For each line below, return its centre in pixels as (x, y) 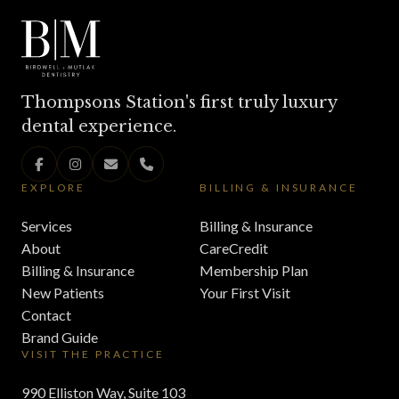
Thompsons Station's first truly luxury (179, 102)
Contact (46, 315)
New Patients (63, 293)
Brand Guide (60, 337)
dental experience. (99, 126)
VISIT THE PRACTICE (93, 354)
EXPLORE (54, 187)
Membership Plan (254, 270)
